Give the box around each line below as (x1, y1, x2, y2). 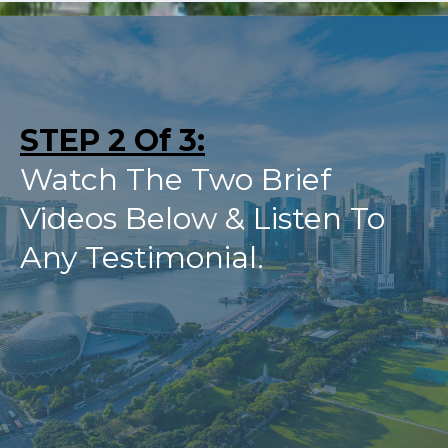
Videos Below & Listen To (20, 200, 385, 238)
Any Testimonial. (20, 239, 264, 277)
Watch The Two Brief (20, 161, 331, 199)
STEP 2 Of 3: (20, 122, 205, 160)
